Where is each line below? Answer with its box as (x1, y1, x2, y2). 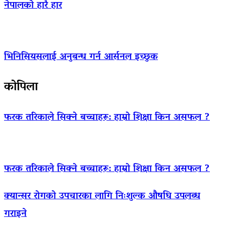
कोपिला (4, 76, 38, 99)
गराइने (4, 205, 27, 223)
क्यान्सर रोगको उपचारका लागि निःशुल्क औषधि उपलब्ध (4, 187, 200, 205)
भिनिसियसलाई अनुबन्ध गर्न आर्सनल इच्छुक (4, 48, 158, 66)
